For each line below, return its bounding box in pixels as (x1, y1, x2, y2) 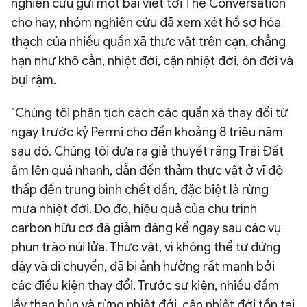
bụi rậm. (11, 73, 56, 88)
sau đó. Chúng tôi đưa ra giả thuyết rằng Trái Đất (11, 144, 284, 159)
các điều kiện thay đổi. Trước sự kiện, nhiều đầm (11, 278, 279, 293)
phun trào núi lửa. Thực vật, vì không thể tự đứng (11, 240, 280, 255)
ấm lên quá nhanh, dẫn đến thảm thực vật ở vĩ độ (11, 163, 283, 178)
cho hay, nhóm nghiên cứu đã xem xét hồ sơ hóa (11, 15, 281, 30)
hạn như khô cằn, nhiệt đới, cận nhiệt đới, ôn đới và (11, 53, 293, 69)
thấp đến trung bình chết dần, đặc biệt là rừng (11, 182, 269, 197)
